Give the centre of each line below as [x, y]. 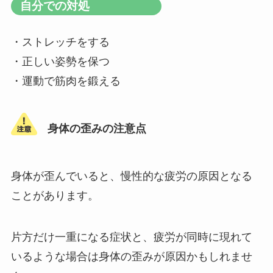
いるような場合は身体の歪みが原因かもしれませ [131, 256]
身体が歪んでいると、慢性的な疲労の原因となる [131, 176]
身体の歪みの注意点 [97, 128]
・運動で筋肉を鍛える [66, 81]
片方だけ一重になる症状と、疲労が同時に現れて [131, 237]
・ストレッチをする [60, 42]
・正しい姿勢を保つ [60, 62]
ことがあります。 [55, 195]
